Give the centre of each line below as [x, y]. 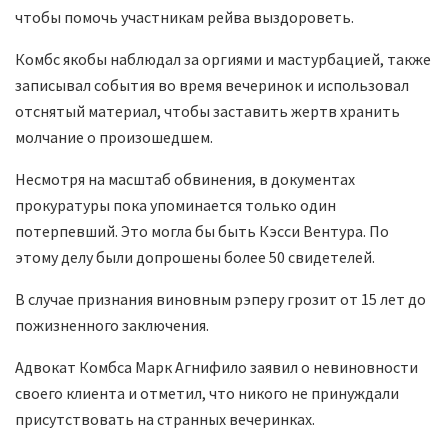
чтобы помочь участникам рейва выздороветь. [184, 17]
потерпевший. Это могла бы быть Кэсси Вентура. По [202, 231]
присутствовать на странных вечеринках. [165, 419]
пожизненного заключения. [112, 325]
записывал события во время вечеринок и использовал [212, 85]
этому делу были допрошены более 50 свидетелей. [195, 257]
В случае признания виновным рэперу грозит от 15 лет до [220, 299]
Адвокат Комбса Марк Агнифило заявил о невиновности [216, 367]
